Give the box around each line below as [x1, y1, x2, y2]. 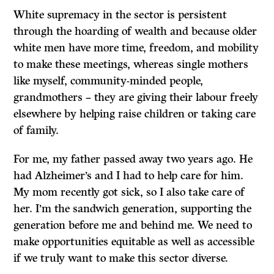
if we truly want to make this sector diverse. [13, 251, 229, 265]
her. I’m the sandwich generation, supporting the [13, 201, 252, 215]
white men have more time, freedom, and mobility [13, 40, 259, 54]
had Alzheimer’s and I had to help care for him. [13, 168, 244, 182]
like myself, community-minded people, [13, 73, 204, 87]
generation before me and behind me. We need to [13, 218, 253, 232]
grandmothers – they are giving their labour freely [13, 90, 259, 104]
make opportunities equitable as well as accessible [13, 234, 255, 248]
